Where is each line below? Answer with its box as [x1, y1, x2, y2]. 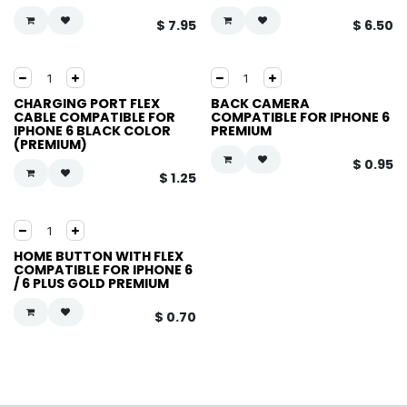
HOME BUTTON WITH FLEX [14, 247, 184, 265]
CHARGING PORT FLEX [14, 94, 160, 113]
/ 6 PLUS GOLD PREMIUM [14, 274, 169, 293]
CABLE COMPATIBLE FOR [14, 108, 175, 126]
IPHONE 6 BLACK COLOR [14, 122, 171, 140]
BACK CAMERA [210, 94, 310, 113]
